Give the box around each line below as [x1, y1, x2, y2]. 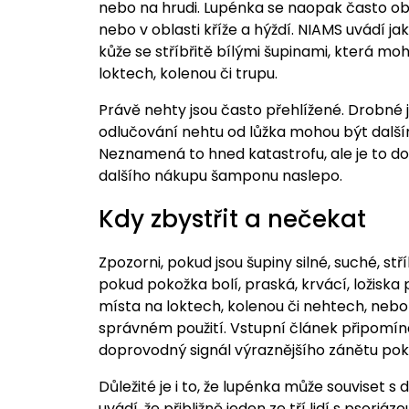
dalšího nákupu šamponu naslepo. [98, 165, 342, 187]
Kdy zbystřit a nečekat [98, 203, 366, 236]
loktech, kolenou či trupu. [98, 63, 278, 85]
